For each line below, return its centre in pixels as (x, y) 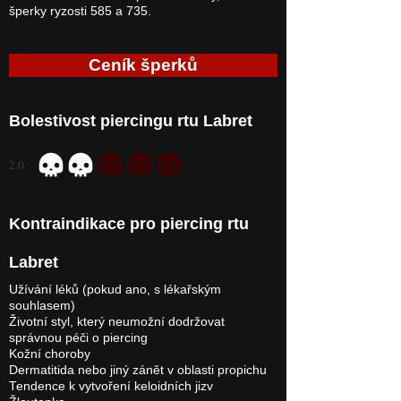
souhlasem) (42, 306)
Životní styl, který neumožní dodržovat (117, 322)
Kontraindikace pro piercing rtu (129, 224)
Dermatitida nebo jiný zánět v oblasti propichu (138, 370)
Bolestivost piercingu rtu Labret (131, 121)
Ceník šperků (143, 65)
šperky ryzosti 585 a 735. (80, 11)
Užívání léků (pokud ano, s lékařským (115, 290)
